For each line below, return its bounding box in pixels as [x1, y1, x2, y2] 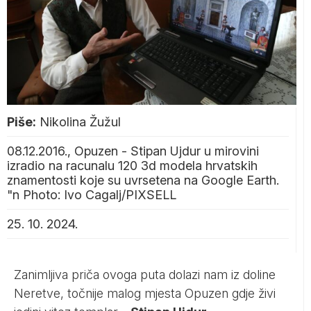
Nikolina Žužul [40, 114, 121, 129]
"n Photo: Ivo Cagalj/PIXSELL [7, 187, 176, 202]
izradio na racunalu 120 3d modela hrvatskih [7, 158, 258, 173]
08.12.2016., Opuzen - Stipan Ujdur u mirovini [7, 143, 259, 158]
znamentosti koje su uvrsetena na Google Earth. [7, 172, 279, 187]
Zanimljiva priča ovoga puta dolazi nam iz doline [14, 267, 276, 282]
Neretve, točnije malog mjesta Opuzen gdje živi [14, 285, 276, 301]
